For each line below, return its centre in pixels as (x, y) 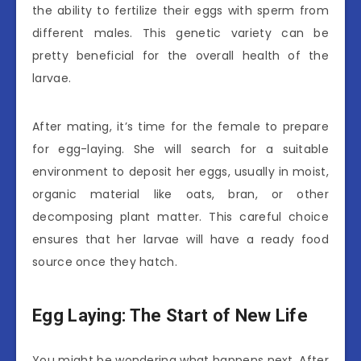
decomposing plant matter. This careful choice (180, 216)
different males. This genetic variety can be (180, 33)
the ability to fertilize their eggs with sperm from (180, 10)
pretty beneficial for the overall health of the (180, 55)
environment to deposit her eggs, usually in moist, (180, 171)
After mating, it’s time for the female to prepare (180, 126)
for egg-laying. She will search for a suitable (180, 149)
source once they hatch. (105, 261)
